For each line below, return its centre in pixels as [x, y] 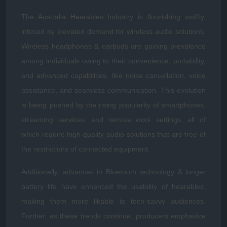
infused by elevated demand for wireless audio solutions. [113, 31]
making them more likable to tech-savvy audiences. [113, 201]
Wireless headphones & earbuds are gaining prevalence [113, 46]
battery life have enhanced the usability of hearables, [113, 186]
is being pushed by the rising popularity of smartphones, [113, 105]
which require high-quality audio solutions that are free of [113, 134]
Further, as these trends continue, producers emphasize [113, 216]
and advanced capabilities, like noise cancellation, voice [113, 75]
